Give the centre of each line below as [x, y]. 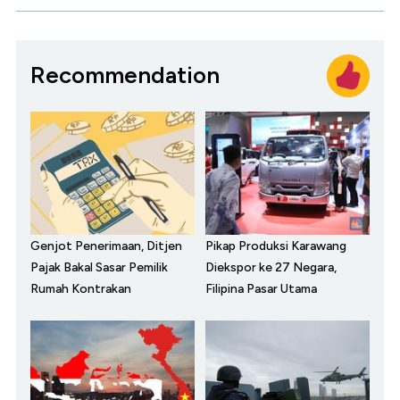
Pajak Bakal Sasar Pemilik [99, 267]
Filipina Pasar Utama [261, 288]
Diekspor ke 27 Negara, [271, 267]
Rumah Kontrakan [81, 288]
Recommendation [125, 75]
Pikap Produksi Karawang [276, 246]
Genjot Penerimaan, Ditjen [106, 246]
